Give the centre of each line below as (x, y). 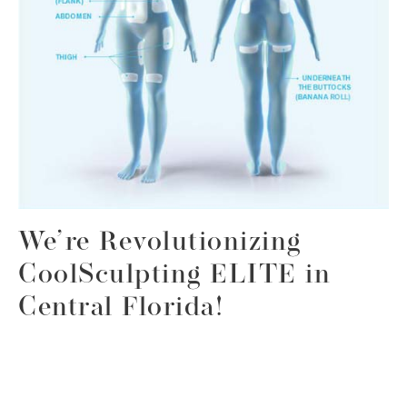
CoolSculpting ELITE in (174, 276)
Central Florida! (121, 309)
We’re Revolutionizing (160, 243)
